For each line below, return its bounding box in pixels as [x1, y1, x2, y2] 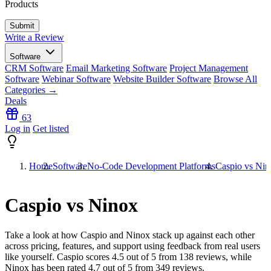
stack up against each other [150, 229, 255, 240]
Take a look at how [5, 229, 80, 240]
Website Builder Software [113, 74, 211, 84]
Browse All [214, 74, 257, 84]
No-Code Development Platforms [87, 161, 215, 171]
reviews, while [194, 251, 252, 262]
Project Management [169, 63, 248, 73]
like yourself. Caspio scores [5, 251, 112, 262]
